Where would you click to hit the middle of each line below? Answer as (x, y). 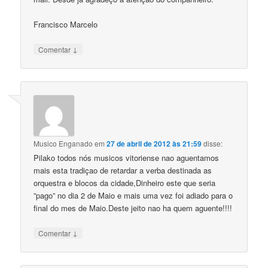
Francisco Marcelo (66, 24)
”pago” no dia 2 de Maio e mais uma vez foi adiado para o (133, 195)
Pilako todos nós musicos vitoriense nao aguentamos (127, 157)
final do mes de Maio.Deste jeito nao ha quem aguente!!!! (133, 208)
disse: (213, 143)
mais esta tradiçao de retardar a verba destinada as (123, 170)
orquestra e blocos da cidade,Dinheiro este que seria (125, 182)
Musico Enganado (63, 143)
